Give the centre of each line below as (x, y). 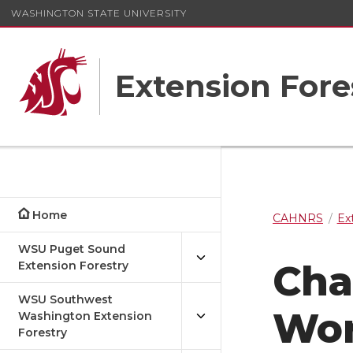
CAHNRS (298, 218)
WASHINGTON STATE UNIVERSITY (99, 13)
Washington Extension (85, 316)
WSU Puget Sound (72, 249)
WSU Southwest (65, 299)
